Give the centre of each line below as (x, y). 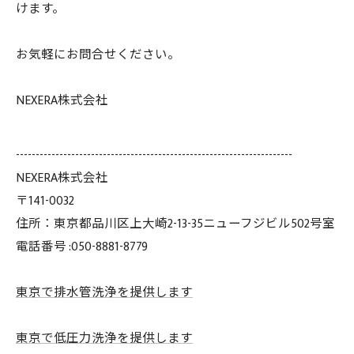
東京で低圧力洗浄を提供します (104, 338)
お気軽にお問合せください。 (98, 55)
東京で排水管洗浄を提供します (104, 292)
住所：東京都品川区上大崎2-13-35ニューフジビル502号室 (175, 224)
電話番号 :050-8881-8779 (82, 247)
